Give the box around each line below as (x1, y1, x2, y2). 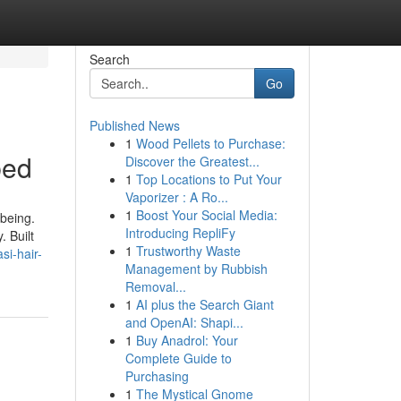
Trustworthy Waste (135, 242, 241, 260)
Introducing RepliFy (124, 224, 235, 242)
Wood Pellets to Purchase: (135, 134, 286, 152)
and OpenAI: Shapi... (124, 313, 243, 331)
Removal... (124, 277, 186, 295)
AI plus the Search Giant (135, 295, 274, 313)
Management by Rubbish (124, 260, 268, 277)
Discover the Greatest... (124, 152, 260, 170)
